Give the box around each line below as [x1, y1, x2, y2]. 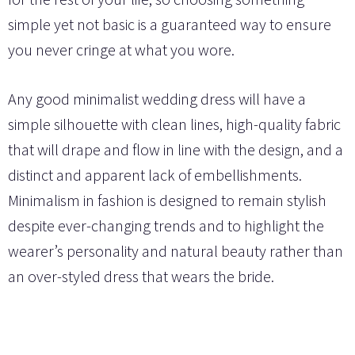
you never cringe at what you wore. [8, 39, 235, 59]
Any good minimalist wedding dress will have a [8, 88, 306, 109]
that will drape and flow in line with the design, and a [8, 139, 343, 159]
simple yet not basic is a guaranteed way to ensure [8, 13, 331, 34]
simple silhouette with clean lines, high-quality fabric [8, 113, 341, 134]
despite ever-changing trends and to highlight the [8, 215, 324, 235]
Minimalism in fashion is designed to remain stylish [8, 189, 326, 210]
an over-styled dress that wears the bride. [8, 265, 274, 286]
